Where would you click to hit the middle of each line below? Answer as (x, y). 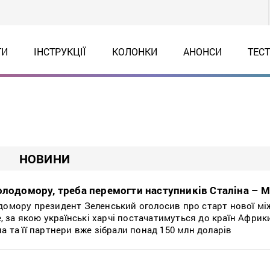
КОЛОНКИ (134, 52)
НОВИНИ (45, 159)
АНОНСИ (202, 52)
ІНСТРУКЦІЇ (60, 52)
